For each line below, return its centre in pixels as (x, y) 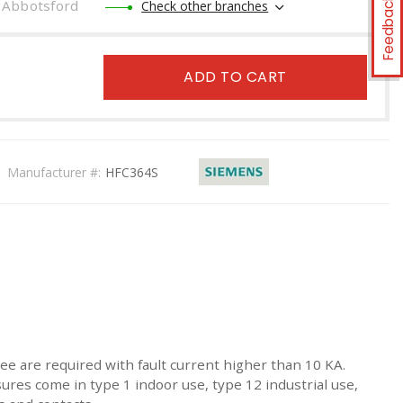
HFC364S (132, 172)
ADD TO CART (235, 77)
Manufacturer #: (54, 172)
